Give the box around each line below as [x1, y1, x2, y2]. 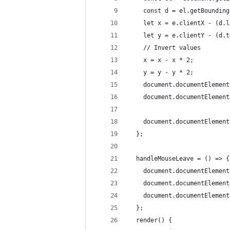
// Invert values [129, 44, 201, 52]
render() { [129, 217, 172, 224]
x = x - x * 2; [129, 56, 194, 64]
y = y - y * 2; [129, 69, 194, 76]
